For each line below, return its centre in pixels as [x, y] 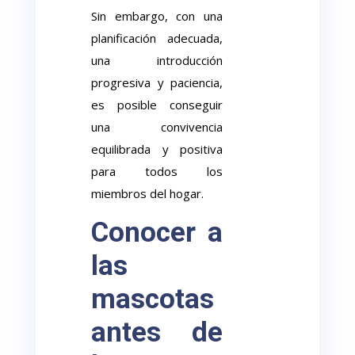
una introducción [157, 60]
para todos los [157, 171]
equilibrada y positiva [157, 149]
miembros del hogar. [148, 193]
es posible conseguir [157, 105]
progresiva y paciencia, [157, 82]
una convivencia [157, 127]
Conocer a [157, 233]
